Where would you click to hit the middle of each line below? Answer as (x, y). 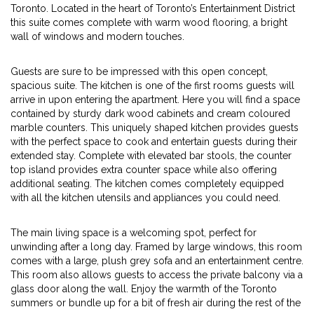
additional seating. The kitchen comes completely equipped (147, 184)
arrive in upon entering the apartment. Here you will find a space (155, 100)
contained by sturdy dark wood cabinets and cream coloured (150, 114)
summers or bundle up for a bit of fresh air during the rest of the (156, 303)
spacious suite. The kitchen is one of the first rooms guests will (152, 86)
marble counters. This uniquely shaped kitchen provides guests (155, 128)
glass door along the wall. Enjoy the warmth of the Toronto (144, 289)
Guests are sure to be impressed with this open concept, (139, 71)
